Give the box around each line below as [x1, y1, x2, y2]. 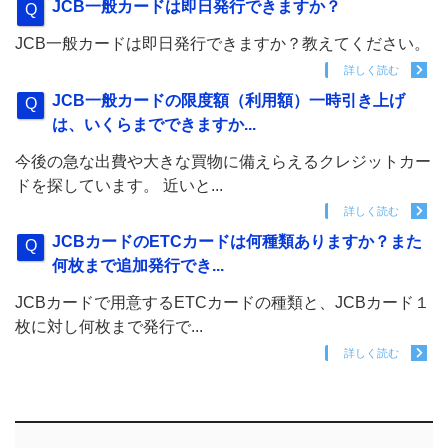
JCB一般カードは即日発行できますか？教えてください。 [15, 35, 430, 53]
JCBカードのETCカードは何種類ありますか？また [52, 233, 423, 251]
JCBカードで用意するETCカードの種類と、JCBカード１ [15, 294, 430, 312]
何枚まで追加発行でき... [52, 257, 225, 275]
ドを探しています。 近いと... [15, 176, 223, 194]
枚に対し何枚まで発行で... [15, 318, 203, 336]
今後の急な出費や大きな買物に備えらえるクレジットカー [15, 152, 431, 170]
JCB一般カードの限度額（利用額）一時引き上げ [52, 91, 406, 109]
